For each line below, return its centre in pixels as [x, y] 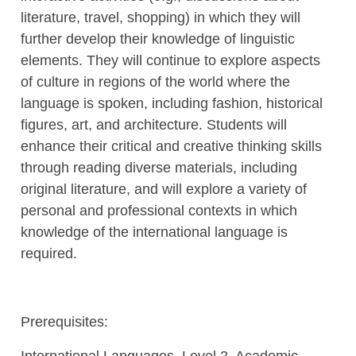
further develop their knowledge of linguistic [157, 39]
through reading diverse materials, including [159, 167]
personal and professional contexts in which [159, 210]
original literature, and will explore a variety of [163, 189]
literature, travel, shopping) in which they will [160, 17]
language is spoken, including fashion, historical [171, 103]
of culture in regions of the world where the [155, 81]
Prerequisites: [64, 321]
